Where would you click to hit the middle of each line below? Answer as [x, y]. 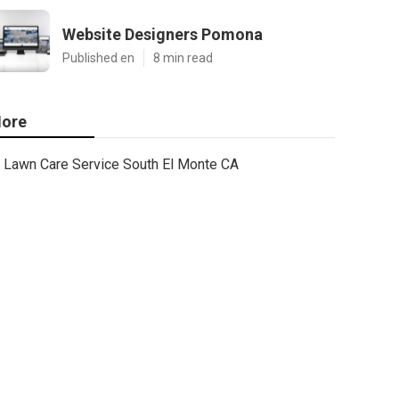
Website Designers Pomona [163, 34]
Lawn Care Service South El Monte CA [121, 164]
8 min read [183, 58]
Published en [98, 58]
